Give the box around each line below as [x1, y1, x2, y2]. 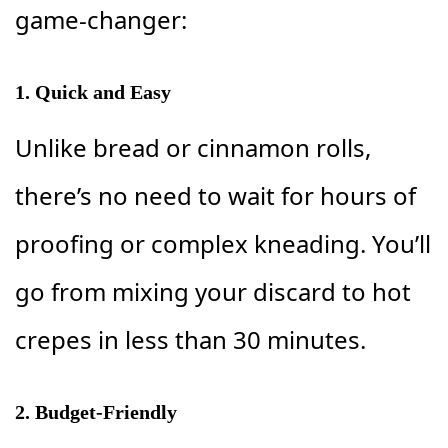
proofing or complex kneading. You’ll [15, 226, 431, 260]
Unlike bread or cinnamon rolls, [15, 130, 371, 164]
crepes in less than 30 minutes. [15, 322, 366, 356]
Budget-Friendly [35, 400, 177, 423]
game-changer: [15, 2, 187, 36]
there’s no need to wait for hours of [15, 178, 416, 212]
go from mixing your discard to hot [15, 274, 411, 308]
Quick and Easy [35, 80, 171, 103]
